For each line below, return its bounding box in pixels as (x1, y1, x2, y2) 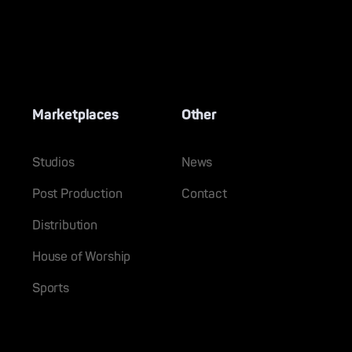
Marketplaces (31, 105, 119, 124)
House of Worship (31, 248, 131, 265)
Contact (181, 185, 227, 202)
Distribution (31, 217, 97, 233)
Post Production (31, 185, 123, 202)
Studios (31, 154, 75, 170)
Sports (31, 280, 69, 296)
